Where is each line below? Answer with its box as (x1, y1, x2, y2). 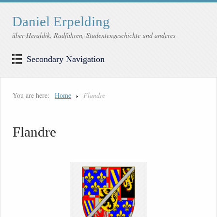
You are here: (13, 91, 49, 100)
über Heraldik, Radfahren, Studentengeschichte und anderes (12, 31, 175, 40)
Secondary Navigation (27, 54, 105, 64)
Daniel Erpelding (12, 14, 110, 30)
